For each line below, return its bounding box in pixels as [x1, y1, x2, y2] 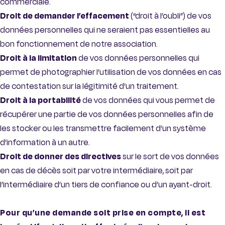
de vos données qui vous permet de [82, 94, 215, 106]
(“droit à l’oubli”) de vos [129, 10, 211, 22]
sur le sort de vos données [123, 151, 219, 163]
